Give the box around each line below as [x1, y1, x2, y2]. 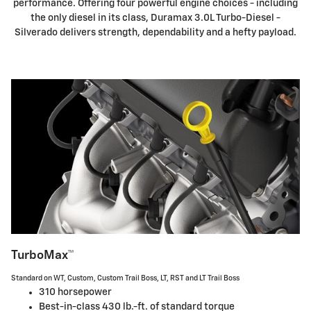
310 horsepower [39, 287, 112, 297]
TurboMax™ [11, 249, 74, 262]
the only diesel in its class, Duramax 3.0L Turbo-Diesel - [31, 13, 280, 24]
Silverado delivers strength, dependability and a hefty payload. [15, 28, 296, 38]
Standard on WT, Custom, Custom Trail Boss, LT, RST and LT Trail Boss [11, 274, 239, 282]
